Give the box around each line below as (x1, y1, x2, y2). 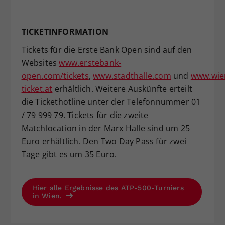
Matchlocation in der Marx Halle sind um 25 (21, 122, 190, 134)
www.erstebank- (59, 57, 122, 68)
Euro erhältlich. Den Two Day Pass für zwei (21, 135, 186, 147)
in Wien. (32, 191, 65, 200)
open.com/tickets (21, 70, 89, 81)
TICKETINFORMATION (21, 26, 108, 37)
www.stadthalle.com (93, 70, 171, 81)
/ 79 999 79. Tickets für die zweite (21, 109, 149, 121)
